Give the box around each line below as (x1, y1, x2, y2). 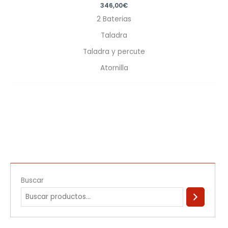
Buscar (21, 175, 44, 185)
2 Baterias (97, 14, 131, 24)
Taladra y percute (83, 46, 145, 56)
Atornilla (100, 63, 128, 73)
